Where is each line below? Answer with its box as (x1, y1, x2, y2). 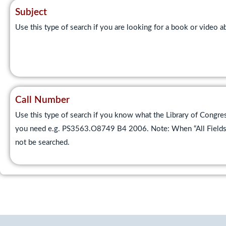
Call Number (15, 95, 70, 105)
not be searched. (15, 139, 70, 146)
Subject (15, 8, 47, 17)
